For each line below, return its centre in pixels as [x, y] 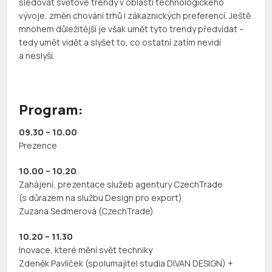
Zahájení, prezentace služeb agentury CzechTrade [121, 185]
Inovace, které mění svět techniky [86, 250]
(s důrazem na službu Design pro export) [101, 198]
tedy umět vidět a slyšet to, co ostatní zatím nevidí [120, 42]
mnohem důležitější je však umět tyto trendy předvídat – [132, 29]
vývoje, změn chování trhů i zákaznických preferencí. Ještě [135, 16]
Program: [51, 110]
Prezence [38, 146]
